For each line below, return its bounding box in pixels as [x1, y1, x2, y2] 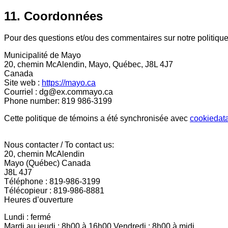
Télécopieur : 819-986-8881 [4, 186, 104, 195]
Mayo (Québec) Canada [4, 158, 91, 167]
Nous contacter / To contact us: [4, 140, 114, 149]
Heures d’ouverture [4, 195, 73, 204]
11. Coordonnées [4, 9, 103, 23]
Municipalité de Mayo [4, 50, 81, 60]
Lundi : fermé [4, 212, 51, 221]
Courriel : [4, 87, 39, 96]
